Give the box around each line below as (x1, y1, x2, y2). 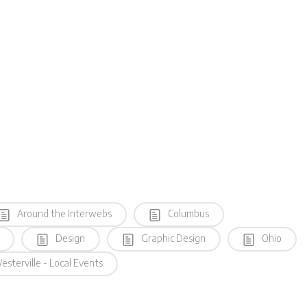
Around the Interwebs (15, 207, 112, 219)
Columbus (166, 207, 209, 219)
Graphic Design (139, 232, 206, 244)
